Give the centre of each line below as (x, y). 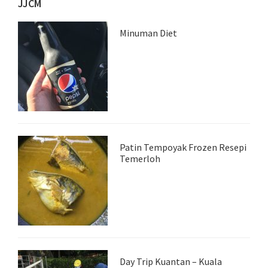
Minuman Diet (148, 33)
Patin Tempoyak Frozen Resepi (183, 147)
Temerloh (140, 159)
